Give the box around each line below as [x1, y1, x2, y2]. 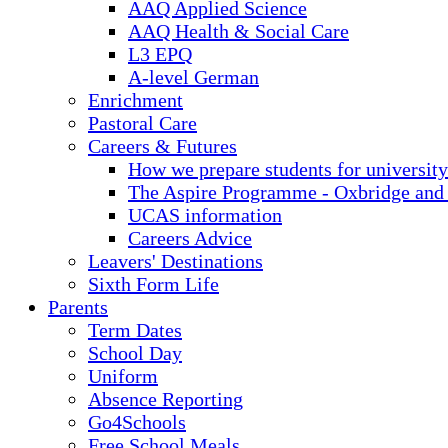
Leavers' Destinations [88, 250, 263, 272]
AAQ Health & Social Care [128, 20, 349, 42]
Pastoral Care [88, 112, 197, 134]
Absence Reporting [88, 388, 243, 410]
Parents [48, 296, 108, 318]
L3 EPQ [128, 43, 192, 65]
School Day [88, 342, 182, 364]
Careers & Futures [88, 135, 237, 157]
